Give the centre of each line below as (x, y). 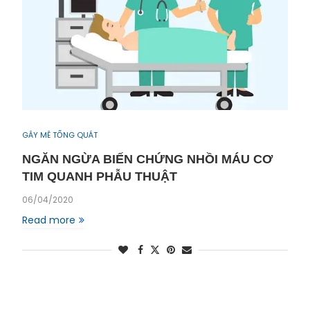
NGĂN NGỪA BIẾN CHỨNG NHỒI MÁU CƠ (147, 159)
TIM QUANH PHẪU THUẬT (100, 176)
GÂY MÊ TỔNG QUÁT (60, 135)
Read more (49, 220)
